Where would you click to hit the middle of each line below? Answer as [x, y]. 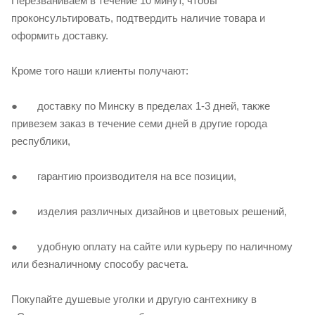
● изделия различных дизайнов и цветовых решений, [149, 212]
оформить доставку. [60, 36]
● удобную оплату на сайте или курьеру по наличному [152, 247]
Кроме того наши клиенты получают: [100, 71]
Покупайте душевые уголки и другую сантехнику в [134, 300]
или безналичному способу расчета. [100, 264]
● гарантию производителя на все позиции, [124, 176]
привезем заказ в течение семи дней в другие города [139, 124]
